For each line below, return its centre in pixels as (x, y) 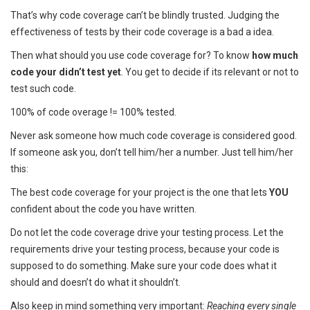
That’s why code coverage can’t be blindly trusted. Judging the (145, 15)
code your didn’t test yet (66, 72)
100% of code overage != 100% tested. (93, 112)
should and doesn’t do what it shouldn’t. (95, 282)
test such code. (43, 88)
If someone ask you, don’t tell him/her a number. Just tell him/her (152, 152)
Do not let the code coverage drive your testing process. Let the (147, 232)
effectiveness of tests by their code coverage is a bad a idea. (142, 31)
